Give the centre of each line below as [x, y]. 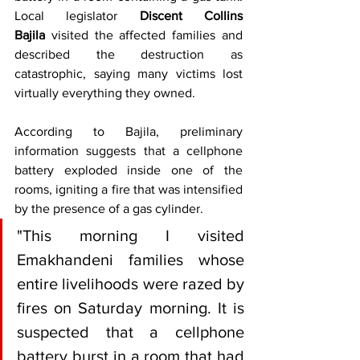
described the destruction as [129, 55]
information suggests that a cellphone [129, 151]
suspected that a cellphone [131, 332]
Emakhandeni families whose [131, 260]
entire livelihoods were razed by [131, 284]
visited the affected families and [144, 35]
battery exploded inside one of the [129, 170]
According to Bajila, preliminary [129, 132]
